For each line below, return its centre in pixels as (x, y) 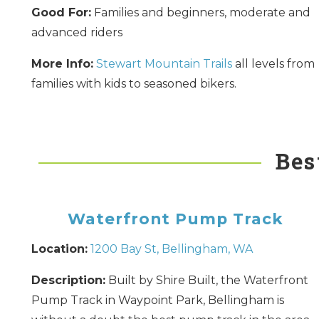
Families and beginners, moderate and (200, 12)
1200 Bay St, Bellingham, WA (171, 249)
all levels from (273, 63)
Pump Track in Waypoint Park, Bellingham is (157, 300)
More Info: (62, 63)
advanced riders (77, 32)
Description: (68, 280)
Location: (59, 249)
